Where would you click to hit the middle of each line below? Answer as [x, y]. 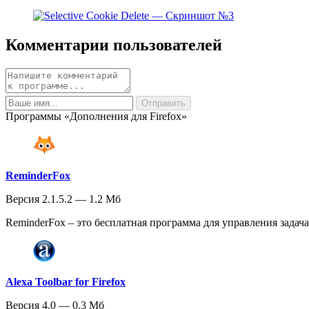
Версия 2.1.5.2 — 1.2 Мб [63, 199]
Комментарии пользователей [114, 44]
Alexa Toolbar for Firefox [66, 281]
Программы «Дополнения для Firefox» [96, 116]
